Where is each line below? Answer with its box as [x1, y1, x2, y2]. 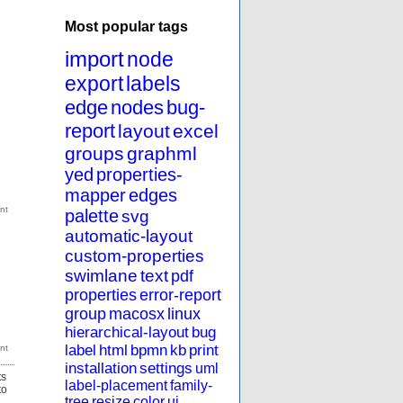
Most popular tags [65, 19, 188, 34]
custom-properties [65, 246, 204, 266]
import [65, 47, 124, 72]
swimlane [65, 266, 138, 286]
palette [65, 206, 119, 227]
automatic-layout [65, 227, 193, 246]
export [65, 72, 123, 96]
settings [139, 360, 193, 378]
